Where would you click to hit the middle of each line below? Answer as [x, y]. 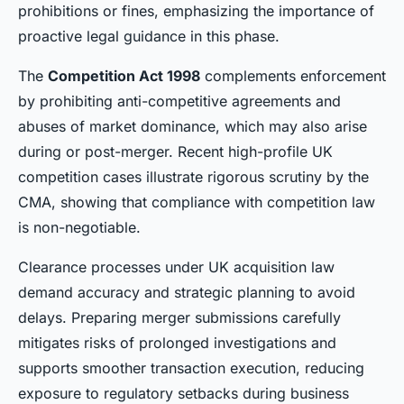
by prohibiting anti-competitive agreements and [179, 101]
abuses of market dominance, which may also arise [193, 127]
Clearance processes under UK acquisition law [176, 267]
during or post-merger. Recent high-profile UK [175, 152]
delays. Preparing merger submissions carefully [179, 318]
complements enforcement [293, 76]
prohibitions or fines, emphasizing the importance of [196, 11]
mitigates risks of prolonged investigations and [177, 343]
